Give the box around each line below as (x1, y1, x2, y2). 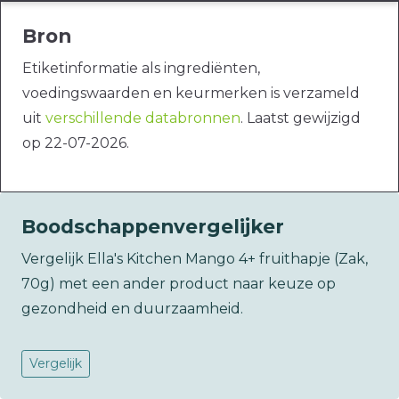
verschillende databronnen (45, 110, 240, 127)
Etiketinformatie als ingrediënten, (22, 60, 260, 77)
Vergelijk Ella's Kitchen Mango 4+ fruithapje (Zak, (21, 250, 368, 268)
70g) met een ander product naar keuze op (21, 275, 336, 293)
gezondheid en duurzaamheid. (21, 300, 243, 318)
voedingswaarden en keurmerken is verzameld (22, 85, 360, 102)
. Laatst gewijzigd (240, 110, 361, 127)
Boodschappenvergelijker (21, 215, 284, 239)
